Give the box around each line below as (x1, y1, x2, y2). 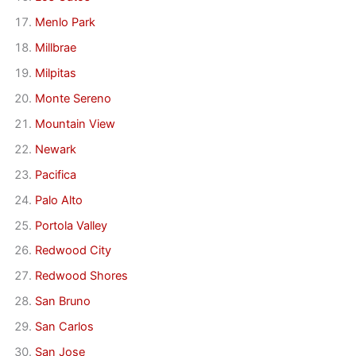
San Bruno (34, 294, 91, 309)
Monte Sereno (34, 91, 111, 106)
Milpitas (34, 65, 76, 80)
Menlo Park (34, 15, 95, 30)
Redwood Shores (34, 269, 128, 284)
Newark (34, 141, 76, 157)
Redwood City (34, 243, 111, 258)
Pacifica (34, 167, 76, 182)
